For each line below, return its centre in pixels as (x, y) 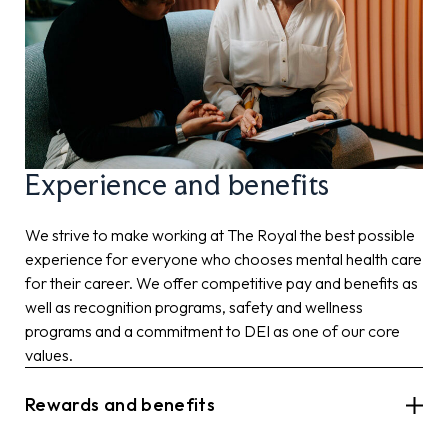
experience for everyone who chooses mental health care (223, 259)
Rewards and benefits (120, 405)
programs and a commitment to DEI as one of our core (212, 331)
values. (49, 355)
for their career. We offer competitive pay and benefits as (221, 283)
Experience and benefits (177, 184)
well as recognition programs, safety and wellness (194, 307)
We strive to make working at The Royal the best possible (220, 235)
